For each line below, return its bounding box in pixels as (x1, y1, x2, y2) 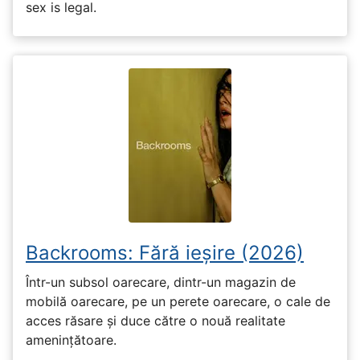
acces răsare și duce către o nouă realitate (26, 313, 285, 329)
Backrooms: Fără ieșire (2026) (26, 240, 304, 264)
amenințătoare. (26, 332, 117, 349)
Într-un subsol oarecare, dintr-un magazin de (26, 274, 296, 291)
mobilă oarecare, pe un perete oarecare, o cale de (26, 293, 330, 310)
